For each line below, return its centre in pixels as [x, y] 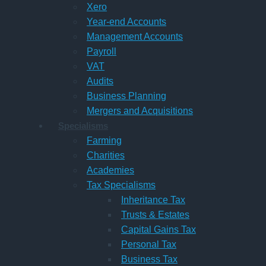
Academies [110, 170]
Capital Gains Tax [159, 229]
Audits [100, 81]
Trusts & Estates [155, 214]
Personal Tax [149, 244]
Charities [106, 155]
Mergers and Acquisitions [140, 110]
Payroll [102, 51]
